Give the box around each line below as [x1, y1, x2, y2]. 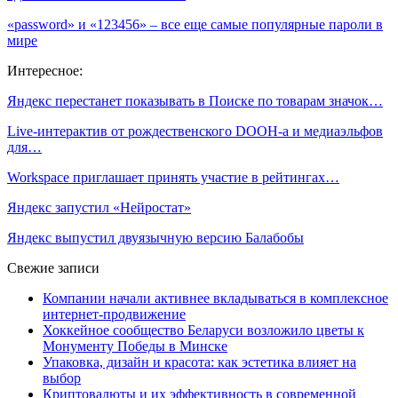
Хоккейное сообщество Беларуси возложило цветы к [43, 322, 364, 338]
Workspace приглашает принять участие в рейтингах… [7, 169, 339, 185]
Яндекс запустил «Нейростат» [7, 199, 191, 215]
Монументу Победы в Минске [43, 338, 227, 354]
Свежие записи [7, 259, 99, 275]
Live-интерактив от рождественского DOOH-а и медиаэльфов [7, 123, 383, 139]
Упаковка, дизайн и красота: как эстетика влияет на [43, 354, 356, 370]
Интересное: [7, 62, 83, 78]
